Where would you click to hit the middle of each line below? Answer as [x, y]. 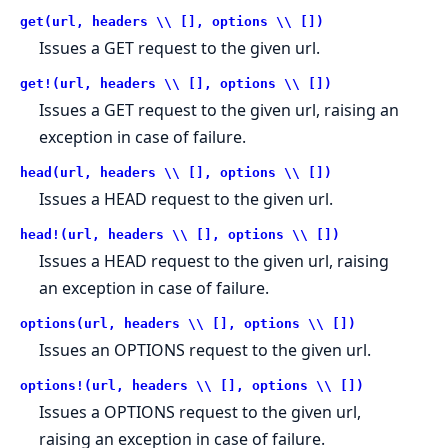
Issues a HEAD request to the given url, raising [214, 261]
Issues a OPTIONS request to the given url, [200, 412]
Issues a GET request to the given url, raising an [219, 110]
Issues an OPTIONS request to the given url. [205, 350]
